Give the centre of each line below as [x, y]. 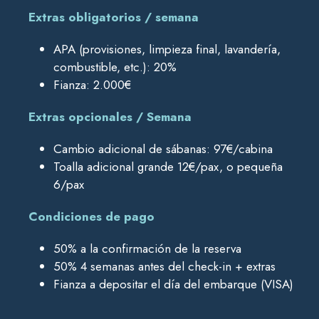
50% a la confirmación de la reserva [147, 249]
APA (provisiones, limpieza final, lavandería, [167, 49]
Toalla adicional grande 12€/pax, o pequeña [168, 167]
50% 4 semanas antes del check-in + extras [164, 267]
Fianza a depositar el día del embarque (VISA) [173, 284]
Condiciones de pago [91, 217]
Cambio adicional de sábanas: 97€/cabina [163, 149]
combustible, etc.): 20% [115, 67]
